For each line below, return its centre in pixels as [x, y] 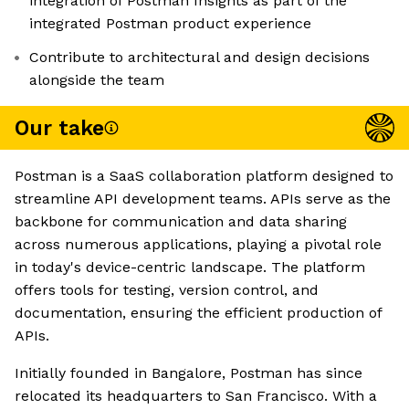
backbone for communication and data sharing [181, 222]
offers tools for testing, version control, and [167, 290]
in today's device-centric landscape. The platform [190, 267]
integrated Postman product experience [170, 24]
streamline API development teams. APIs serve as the [203, 199]
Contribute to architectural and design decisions [199, 58]
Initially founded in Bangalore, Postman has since [189, 373]
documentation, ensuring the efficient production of [198, 313]
